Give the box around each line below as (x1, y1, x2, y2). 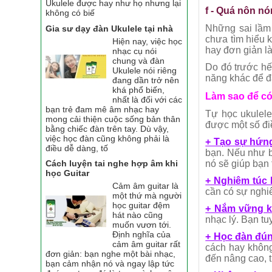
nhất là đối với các (112, 94, 183, 104)
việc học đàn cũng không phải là (46, 133, 170, 143)
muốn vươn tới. (112, 220, 172, 230)
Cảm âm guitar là (112, 181, 179, 191)
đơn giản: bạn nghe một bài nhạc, (46, 249, 176, 259)
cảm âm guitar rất (112, 239, 181, 250)
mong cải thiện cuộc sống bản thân (46, 114, 181, 124)
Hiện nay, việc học (112, 36, 183, 46)
